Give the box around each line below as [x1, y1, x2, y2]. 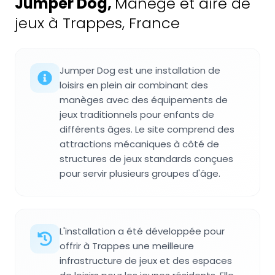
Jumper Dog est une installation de [60, 63, 220, 77]
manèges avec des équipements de [60, 93, 228, 106]
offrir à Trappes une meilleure [60, 239, 194, 252]
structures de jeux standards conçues [60, 152, 233, 165]
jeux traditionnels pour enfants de [60, 107, 214, 121]
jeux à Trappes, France [15, 12, 180, 33]
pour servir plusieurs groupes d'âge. [60, 166, 220, 180]
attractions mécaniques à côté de [60, 137, 219, 150]
